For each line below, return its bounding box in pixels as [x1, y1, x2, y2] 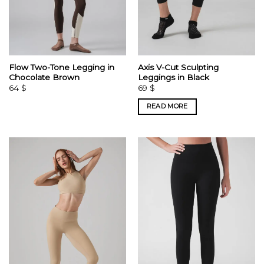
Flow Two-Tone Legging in [8, 62, 114, 72]
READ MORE [146, 102, 188, 111]
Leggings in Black [137, 72, 209, 82]
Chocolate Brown [8, 72, 80, 82]
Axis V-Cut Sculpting [137, 62, 219, 72]
